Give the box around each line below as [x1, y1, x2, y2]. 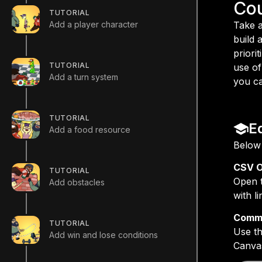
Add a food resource [49, 124, 130, 135]
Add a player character [49, 19, 138, 29]
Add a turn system [49, 71, 118, 82]
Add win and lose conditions [49, 229, 158, 240]
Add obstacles [49, 177, 105, 187]
